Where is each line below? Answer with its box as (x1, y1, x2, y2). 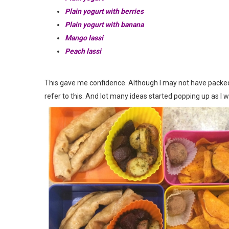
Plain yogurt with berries (65, 7, 144, 15)
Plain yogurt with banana (65, 20, 144, 29)
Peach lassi (65, 47, 101, 55)
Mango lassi (65, 33, 103, 42)
